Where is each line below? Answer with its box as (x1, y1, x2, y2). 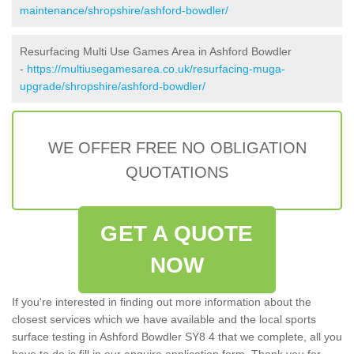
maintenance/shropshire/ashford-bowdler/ (20, 3, 228, 17)
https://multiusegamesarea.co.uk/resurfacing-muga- (27, 62, 285, 75)
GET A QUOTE (100, 220, 254, 246)
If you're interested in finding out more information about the (12, 295, 311, 308)
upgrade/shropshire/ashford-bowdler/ (20, 79, 205, 92)
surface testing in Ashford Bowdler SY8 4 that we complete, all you (12, 330, 342, 343)
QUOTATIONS (126, 163, 228, 181)
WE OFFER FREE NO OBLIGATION (47, 138, 307, 156)
